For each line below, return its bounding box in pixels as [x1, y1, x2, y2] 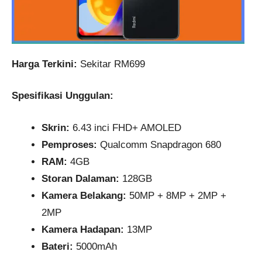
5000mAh [73, 240, 117, 252]
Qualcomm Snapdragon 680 [97, 139, 221, 150]
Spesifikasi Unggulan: [12, 90, 113, 102]
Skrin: [42, 122, 70, 133]
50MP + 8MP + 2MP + [126, 189, 226, 201]
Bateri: [42, 240, 73, 252]
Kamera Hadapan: [42, 223, 124, 235]
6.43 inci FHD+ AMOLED [70, 122, 181, 133]
